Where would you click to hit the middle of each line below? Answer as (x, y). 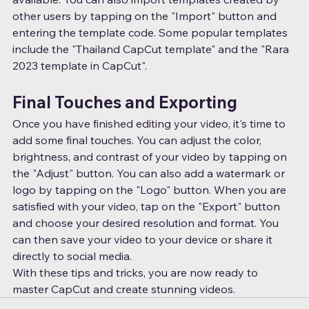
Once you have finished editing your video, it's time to (150, 124)
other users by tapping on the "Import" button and (146, 16)
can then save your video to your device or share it (144, 240)
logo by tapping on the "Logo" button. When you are (151, 190)
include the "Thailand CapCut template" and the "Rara (152, 49)
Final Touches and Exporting (125, 102)
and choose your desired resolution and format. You (147, 223)
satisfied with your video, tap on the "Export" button (148, 207)
